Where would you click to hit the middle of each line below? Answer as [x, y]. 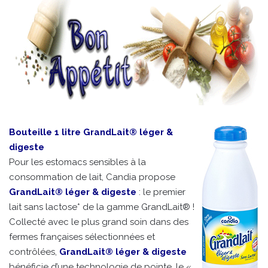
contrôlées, [34, 252]
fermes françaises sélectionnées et [82, 237]
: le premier [161, 192]
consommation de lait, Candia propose [92, 177]
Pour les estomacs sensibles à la [77, 162]
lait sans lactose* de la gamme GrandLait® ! [102, 207]
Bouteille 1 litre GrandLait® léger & [91, 133]
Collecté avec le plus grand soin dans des [99, 222]
